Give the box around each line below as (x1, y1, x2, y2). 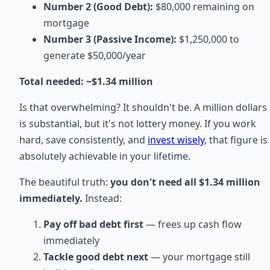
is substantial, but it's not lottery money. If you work (19, 117, 256, 131)
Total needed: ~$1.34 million (19, 75, 153, 89)
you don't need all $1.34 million (110, 175, 260, 189)
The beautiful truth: (19, 175, 110, 189)
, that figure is (204, 133, 268, 147)
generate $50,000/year (43, 49, 146, 63)
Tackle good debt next (43, 250, 148, 264)
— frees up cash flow (143, 218, 242, 231)
